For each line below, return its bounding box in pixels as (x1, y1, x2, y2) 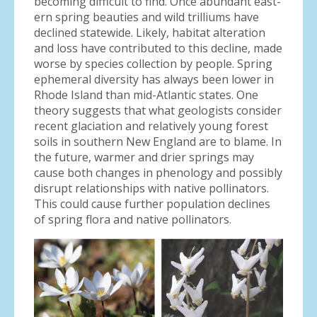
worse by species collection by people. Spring (34, 56, 272, 71)
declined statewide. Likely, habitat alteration (34, 25, 265, 40)
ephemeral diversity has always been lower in (34, 71, 274, 87)
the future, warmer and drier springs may (34, 149, 254, 165)
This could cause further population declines (34, 196, 270, 212)
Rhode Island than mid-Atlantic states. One (34, 87, 258, 103)
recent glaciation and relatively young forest (34, 118, 268, 134)
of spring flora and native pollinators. (34, 212, 231, 227)
